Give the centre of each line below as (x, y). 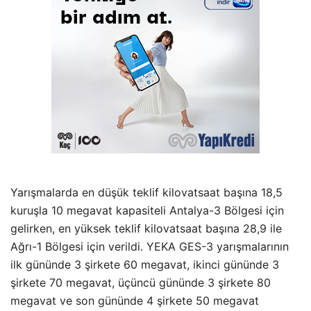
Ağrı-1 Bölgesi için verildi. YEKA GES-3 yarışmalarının (150, 246)
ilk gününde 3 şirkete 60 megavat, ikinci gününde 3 (145, 264)
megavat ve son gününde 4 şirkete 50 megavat (135, 301)
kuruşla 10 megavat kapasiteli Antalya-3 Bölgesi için (147, 210)
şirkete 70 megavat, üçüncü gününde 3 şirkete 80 (141, 283)
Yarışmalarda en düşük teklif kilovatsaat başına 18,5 (146, 192)
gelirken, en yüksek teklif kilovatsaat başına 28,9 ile (146, 228)
